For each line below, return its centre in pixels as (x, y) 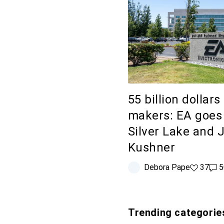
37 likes (204, 167)
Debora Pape (167, 167)
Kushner (152, 147)
